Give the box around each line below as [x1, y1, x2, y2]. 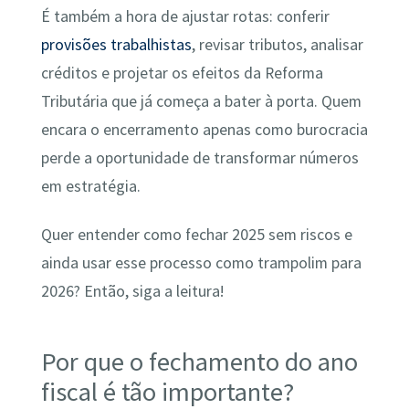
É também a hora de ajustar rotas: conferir [40, 5, 330, 26]
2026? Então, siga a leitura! [40, 281, 225, 302]
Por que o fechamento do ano [40, 344, 358, 378]
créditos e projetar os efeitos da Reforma [40, 62, 323, 83]
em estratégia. [40, 175, 141, 196]
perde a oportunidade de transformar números [40, 147, 359, 168]
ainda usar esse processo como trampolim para [40, 253, 362, 274]
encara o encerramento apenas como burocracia [40, 119, 368, 140]
